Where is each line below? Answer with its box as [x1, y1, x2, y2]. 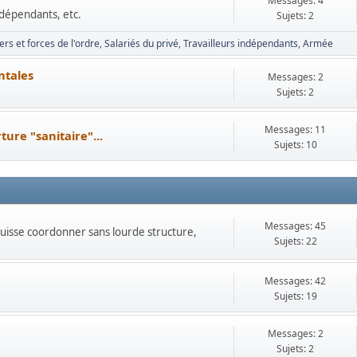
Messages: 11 [265, 123, 326, 136]
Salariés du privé [104, 37, 178, 50]
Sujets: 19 [273, 289, 317, 303]
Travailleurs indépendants [183, 37, 298, 50]
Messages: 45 [265, 218, 326, 233]
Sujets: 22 [273, 233, 317, 248]
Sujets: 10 [273, 138, 317, 151]
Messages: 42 [265, 274, 326, 288]
